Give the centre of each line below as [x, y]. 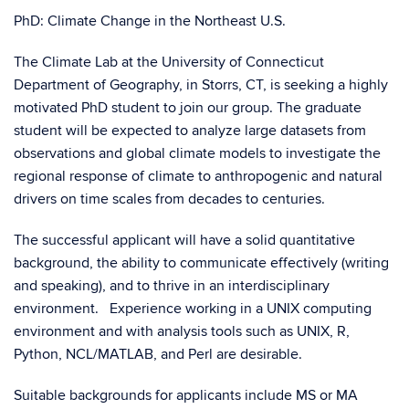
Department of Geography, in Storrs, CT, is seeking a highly [201, 85]
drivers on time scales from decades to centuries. [169, 199]
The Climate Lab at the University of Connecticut [169, 62]
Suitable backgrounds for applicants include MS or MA [186, 395]
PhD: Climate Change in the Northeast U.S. [150, 21]
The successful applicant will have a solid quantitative [184, 240]
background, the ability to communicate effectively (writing [201, 263]
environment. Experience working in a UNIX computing [193, 309]
